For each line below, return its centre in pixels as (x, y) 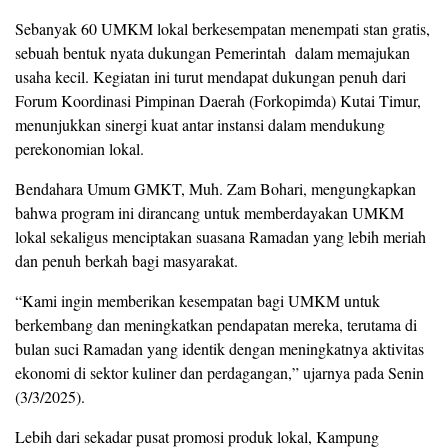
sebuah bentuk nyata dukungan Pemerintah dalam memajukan (212, 52)
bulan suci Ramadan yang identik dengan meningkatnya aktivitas (219, 348)
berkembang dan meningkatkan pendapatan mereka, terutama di (216, 324)
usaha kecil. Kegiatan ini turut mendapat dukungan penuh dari (210, 76)
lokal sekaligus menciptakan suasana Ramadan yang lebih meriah (220, 236)
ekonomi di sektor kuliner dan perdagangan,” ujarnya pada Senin (219, 372)
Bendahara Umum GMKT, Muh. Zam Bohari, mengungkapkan (215, 188)
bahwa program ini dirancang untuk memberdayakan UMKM (209, 212)
